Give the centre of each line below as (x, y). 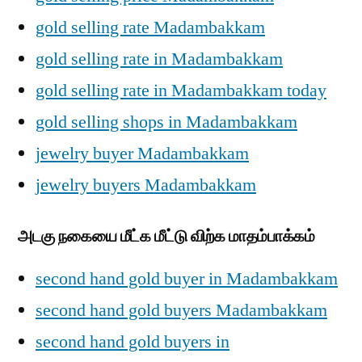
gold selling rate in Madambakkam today (181, 90)
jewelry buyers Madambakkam (146, 185)
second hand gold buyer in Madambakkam (187, 279)
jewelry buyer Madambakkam (142, 154)
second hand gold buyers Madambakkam (181, 310)
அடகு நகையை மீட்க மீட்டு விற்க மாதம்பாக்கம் (166, 236)
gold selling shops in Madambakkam (166, 122)
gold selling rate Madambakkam (150, 27)
